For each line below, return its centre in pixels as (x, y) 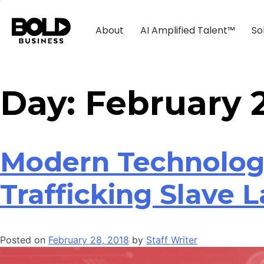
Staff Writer (172, 240)
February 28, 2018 (89, 240)
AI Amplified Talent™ (188, 30)
